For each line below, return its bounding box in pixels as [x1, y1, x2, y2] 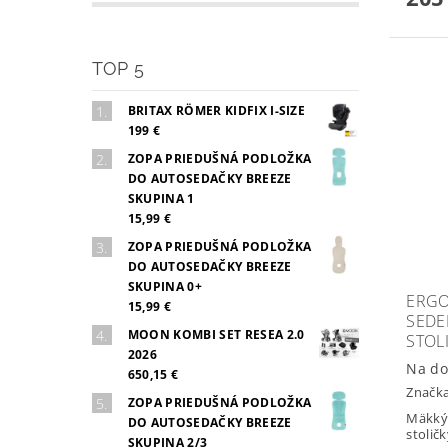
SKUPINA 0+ [127, 277, 202, 295]
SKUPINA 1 [127, 189, 195, 207]
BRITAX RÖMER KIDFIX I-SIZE [127, 101, 306, 119]
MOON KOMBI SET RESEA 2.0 [127, 325, 305, 343]
